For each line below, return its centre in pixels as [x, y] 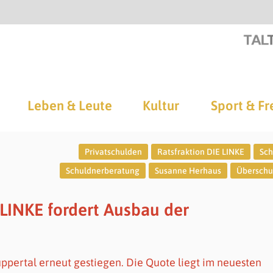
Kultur [161, 105]
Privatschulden [113, 152]
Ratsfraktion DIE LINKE [200, 152]
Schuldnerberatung [102, 171]
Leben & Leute [69, 105]
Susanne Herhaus [188, 171]
